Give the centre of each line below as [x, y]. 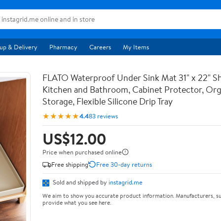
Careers [100, 47]
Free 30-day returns [124, 164]
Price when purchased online [82, 152]
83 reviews [103, 116]
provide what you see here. [77, 202]
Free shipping [70, 164]
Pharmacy [63, 47]
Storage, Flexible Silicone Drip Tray [108, 101]
